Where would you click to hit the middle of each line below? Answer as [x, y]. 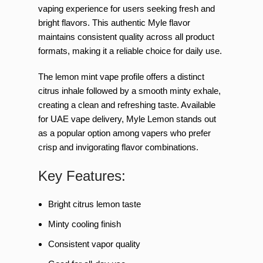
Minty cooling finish [85, 224]
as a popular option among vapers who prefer [124, 133]
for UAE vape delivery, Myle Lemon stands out [127, 119]
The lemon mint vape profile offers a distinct [121, 77]
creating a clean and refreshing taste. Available [127, 105]
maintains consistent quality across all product [126, 37]
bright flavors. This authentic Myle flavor [114, 23]
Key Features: [82, 176]
